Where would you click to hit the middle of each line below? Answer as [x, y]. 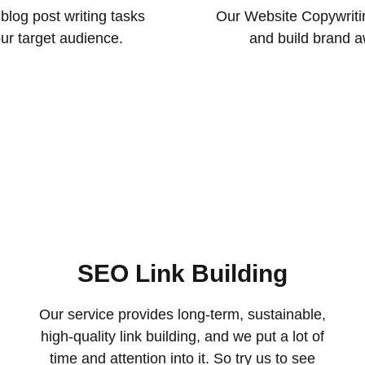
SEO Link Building [182, 273]
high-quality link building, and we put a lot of [182, 336]
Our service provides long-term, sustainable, [182, 314]
